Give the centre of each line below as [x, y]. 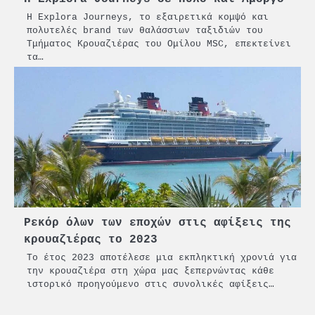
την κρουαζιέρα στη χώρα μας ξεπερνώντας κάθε [150, 271]
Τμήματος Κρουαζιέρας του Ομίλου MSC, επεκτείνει [159, 44]
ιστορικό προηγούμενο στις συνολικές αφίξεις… [150, 284]
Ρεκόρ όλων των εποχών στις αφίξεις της [157, 223]
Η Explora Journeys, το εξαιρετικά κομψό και [148, 17]
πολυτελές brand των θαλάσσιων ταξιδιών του [145, 31]
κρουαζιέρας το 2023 [91, 240]
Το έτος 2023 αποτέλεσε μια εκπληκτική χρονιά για [162, 258]
